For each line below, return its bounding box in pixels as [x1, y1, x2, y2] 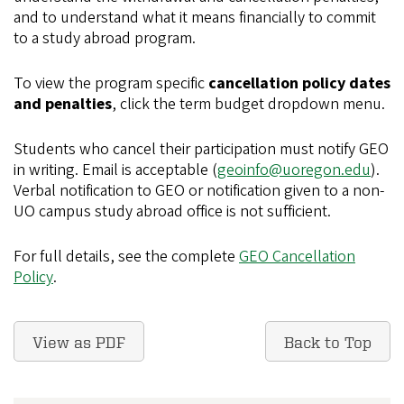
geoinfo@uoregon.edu [217, 158, 371, 181]
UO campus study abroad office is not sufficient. [14, 199, 331, 223]
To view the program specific [14, 71, 205, 95]
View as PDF [32, 331, 125, 351]
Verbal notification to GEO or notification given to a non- [14, 179, 384, 202]
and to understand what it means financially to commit [14, 5, 376, 29]
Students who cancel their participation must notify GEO [14, 137, 389, 161]
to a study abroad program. [14, 26, 196, 50]
